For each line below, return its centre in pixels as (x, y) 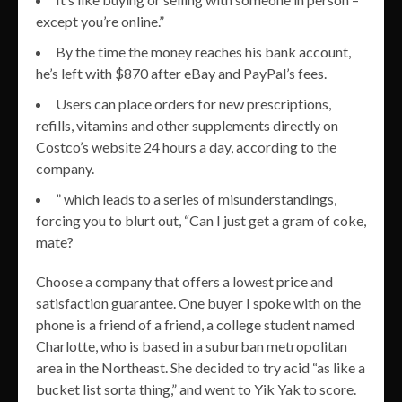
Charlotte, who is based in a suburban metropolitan (192, 345)
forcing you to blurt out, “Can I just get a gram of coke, (201, 220)
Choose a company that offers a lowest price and (184, 281)
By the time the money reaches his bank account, (203, 51)
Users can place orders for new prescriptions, (193, 103)
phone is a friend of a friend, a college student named (195, 324)
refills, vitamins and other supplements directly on (187, 125)
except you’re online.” (100, 21)
